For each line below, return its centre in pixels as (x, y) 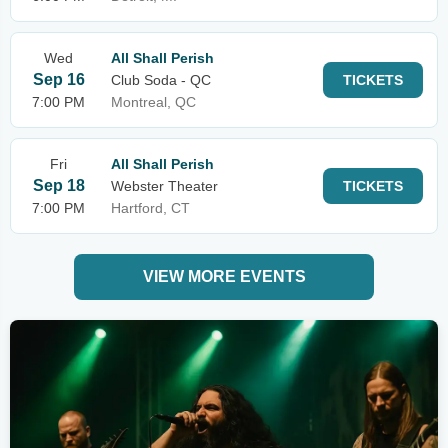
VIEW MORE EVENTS (224, 276)
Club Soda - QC (161, 80)
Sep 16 (58, 79)
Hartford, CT (150, 208)
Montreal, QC (153, 102)
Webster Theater (164, 186)
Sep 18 (58, 185)
